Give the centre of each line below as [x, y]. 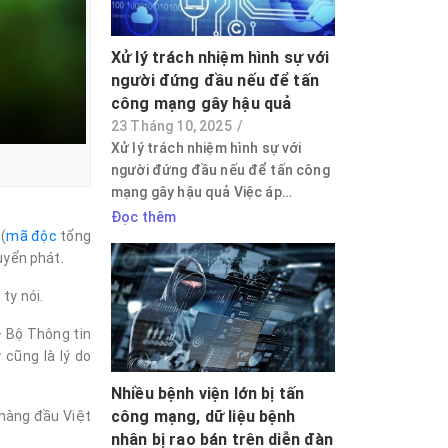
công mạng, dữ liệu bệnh [203, 416]
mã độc [31, 236]
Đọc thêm [143, 217]
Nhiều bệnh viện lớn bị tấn [207, 393]
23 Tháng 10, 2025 [171, 126]
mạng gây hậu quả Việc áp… [201, 192]
